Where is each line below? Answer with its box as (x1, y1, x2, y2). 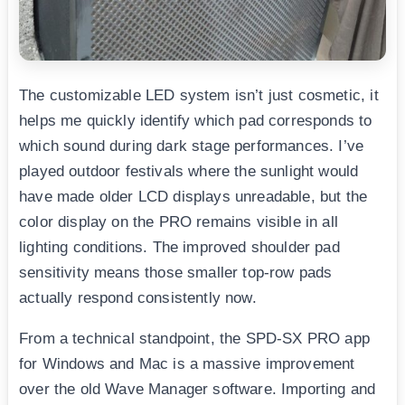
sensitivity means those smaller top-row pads (19, 263, 333, 281)
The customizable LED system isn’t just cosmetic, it (19, 86, 379, 104)
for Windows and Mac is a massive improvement (19, 354, 355, 372)
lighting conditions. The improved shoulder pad (19, 238, 340, 256)
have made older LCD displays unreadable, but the (19, 187, 368, 205)
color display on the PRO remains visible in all (19, 212, 338, 231)
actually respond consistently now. (19, 288, 257, 306)
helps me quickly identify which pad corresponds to (19, 111, 372, 129)
